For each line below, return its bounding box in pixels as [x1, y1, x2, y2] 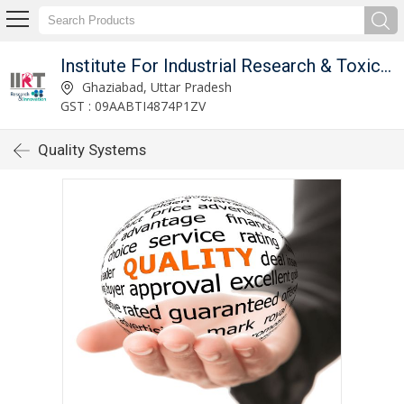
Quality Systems [38, 141, 146, 159]
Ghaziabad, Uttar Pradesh [78, 78, 232, 96]
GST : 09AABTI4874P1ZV [60, 96, 206, 115]
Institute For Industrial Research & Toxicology [381, 54, 391, 77]
